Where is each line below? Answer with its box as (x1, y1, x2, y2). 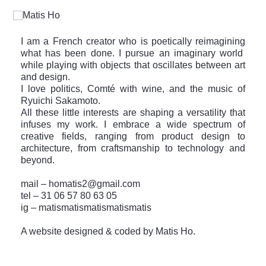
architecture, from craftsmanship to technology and (20, 142, 246, 153)
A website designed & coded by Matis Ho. (20, 226, 195, 236)
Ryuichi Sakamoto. (20, 95, 100, 106)
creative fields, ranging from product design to (20, 131, 246, 141)
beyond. (20, 154, 57, 165)
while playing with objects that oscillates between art (20, 59, 246, 70)
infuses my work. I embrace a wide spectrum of (20, 119, 246, 129)
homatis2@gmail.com (48, 178, 140, 189)
